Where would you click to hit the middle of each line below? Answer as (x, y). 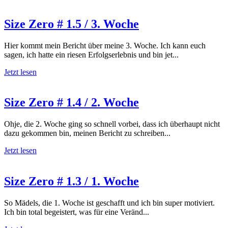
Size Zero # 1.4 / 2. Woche (72, 103)
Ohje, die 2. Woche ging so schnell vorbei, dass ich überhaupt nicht (112, 124)
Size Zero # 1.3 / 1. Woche (72, 181)
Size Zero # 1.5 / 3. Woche (72, 24)
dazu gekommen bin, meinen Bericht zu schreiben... (87, 133)
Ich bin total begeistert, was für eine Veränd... (77, 212)
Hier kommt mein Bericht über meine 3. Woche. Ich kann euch (105, 45)
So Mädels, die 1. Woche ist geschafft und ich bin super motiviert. (109, 203)
